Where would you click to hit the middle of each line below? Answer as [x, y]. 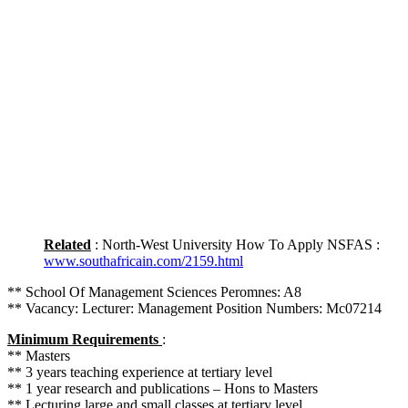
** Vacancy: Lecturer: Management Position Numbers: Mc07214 [194, 308]
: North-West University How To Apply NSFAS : [237, 244]
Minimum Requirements [85, 339]
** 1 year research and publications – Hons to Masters [163, 388]
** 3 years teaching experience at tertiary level [140, 372]
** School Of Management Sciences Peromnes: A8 [154, 291]
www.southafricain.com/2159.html [143, 260]
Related [67, 244]
